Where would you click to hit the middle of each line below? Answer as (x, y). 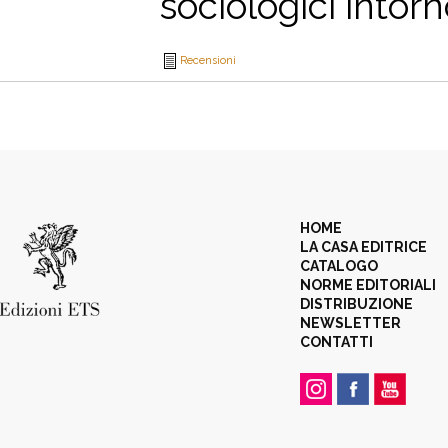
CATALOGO (339, 266)
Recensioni (208, 60)
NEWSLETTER (350, 323)
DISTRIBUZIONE (356, 304)
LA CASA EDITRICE (363, 247)
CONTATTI (336, 342)
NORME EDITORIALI (368, 285)
